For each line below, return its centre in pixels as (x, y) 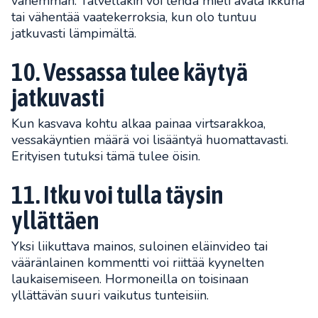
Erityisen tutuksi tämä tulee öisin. (106, 156)
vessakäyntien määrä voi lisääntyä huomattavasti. (150, 139)
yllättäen (55, 220)
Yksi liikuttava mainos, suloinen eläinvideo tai (139, 246)
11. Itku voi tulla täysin (117, 194)
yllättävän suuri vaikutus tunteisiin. (110, 295)
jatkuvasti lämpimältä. (74, 33)
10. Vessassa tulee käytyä (130, 71)
